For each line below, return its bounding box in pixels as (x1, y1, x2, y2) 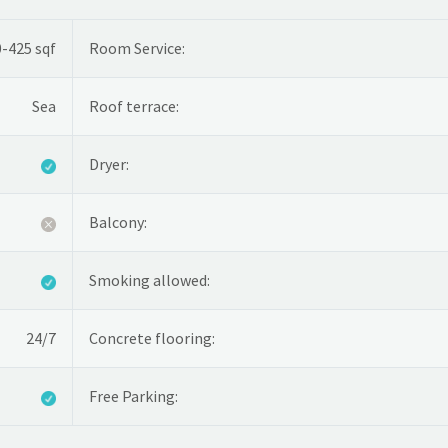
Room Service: (89, 38, 185, 59)
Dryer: (89, 154, 129, 175)
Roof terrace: (89, 96, 179, 117)
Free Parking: (89, 386, 178, 407)
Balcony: (89, 212, 147, 233)
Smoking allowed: (89, 270, 210, 291)
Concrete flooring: (89, 328, 215, 349)
